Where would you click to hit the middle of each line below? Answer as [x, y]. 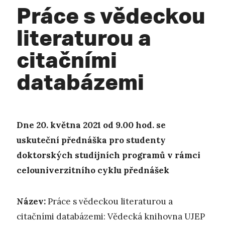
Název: [31, 202]
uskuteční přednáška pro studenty [91, 140]
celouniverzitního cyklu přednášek [93, 170]
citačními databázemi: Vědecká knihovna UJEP [111, 217]
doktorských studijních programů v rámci [108, 155]
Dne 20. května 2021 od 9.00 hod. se [91, 125]
